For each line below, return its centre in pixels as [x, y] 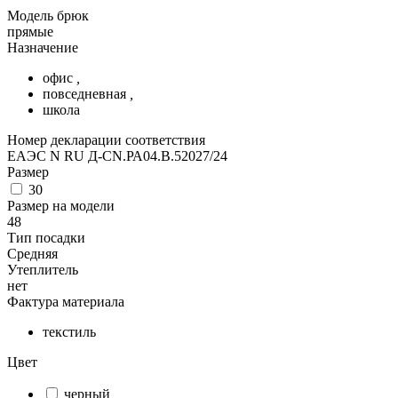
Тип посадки [46, 237]
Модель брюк [48, 15]
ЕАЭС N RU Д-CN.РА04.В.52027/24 [117, 155]
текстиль [69, 331]
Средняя [32, 253]
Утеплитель [43, 269]
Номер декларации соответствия [106, 139]
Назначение [43, 47]
